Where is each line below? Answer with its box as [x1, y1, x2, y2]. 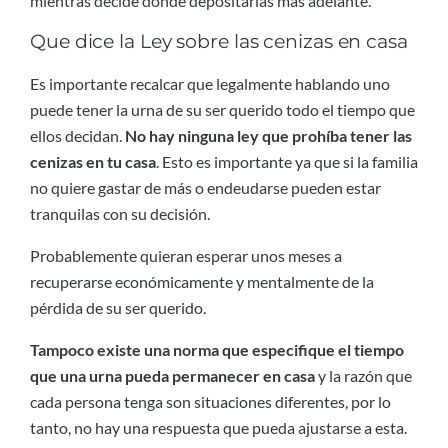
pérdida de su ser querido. [30, 298, 206, 318]
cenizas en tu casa [30, 151, 156, 171]
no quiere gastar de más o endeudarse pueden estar [30, 177, 381, 197]
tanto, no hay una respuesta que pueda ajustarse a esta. [30, 418, 407, 438]
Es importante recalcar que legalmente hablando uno [30, 73, 390, 93]
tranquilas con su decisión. [30, 203, 210, 223]
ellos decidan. [30, 125, 125, 145]
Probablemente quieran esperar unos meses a [30, 246, 342, 266]
